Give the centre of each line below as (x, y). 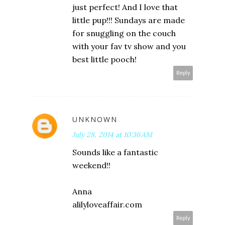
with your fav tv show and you (129, 46)
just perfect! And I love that (125, 7)
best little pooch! (104, 59)
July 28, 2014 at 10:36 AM (112, 134)
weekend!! (91, 165)
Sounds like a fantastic (115, 152)
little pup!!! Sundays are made (129, 20)
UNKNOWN (95, 119)
